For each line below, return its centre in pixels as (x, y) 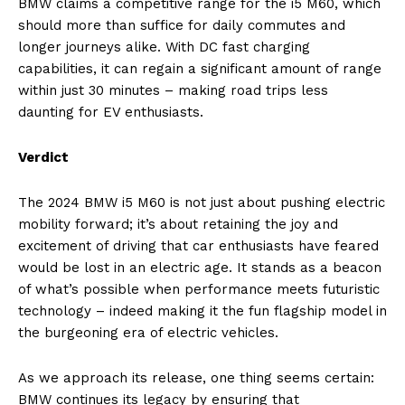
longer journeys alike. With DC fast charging (164, 47)
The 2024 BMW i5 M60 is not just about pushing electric (202, 202)
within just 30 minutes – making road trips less (173, 90)
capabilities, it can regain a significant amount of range (200, 68)
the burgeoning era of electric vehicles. (148, 332)
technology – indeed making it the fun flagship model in (202, 311)
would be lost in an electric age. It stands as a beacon (200, 267)
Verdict (43, 157)
